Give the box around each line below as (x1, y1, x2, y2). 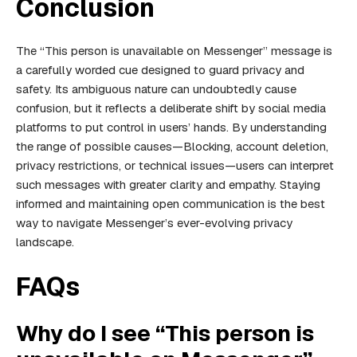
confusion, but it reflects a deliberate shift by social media (16, 100, 326, 116)
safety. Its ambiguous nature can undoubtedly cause (16, 81, 296, 97)
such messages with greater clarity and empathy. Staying (16, 177, 320, 193)
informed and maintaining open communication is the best (16, 196, 325, 212)
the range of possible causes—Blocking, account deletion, (16, 139, 328, 155)
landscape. (16, 234, 74, 250)
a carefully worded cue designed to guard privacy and (16, 62, 304, 78)
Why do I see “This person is (16, 319, 314, 348)
